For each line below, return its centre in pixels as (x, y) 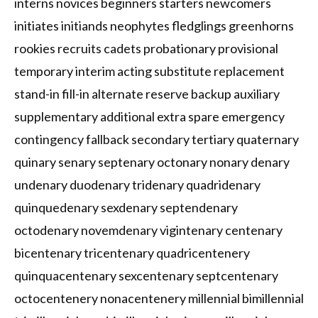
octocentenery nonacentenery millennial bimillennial (159, 298)
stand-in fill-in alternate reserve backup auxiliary (147, 94)
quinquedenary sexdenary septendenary (126, 208)
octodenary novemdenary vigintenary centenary (148, 230)
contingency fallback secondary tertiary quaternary (157, 139)
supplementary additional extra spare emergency (149, 117)
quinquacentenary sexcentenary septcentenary (146, 276)
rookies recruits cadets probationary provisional (146, 49)
